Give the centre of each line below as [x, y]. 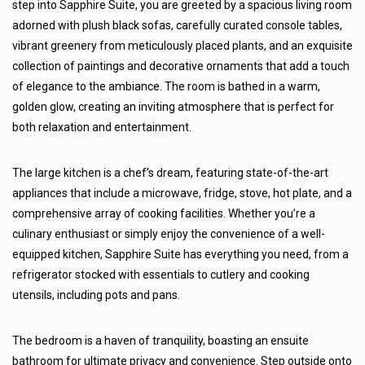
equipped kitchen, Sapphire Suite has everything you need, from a [180, 254]
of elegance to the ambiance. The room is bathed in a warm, [166, 86]
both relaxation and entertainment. [102, 127]
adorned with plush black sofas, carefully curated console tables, [177, 25]
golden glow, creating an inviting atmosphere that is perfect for [173, 107]
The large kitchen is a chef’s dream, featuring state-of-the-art [170, 173]
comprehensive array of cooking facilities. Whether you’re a [164, 213]
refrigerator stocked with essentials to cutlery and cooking [161, 275]
